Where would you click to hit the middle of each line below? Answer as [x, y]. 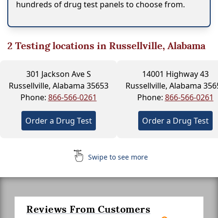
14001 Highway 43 [175, 74]
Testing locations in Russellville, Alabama [109, 45]
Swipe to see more [117, 157]
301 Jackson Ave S [58, 74]
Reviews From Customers [88, 209]
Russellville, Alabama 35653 [58, 85]
